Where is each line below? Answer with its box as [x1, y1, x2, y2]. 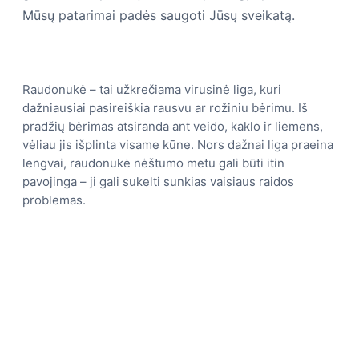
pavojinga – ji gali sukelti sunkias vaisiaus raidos [22, 174, 294, 190]
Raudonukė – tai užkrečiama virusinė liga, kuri [22, 82, 281, 98]
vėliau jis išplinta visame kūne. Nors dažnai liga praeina [22, 137, 333, 153]
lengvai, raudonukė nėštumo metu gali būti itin [22, 155, 284, 171]
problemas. [22, 192, 86, 208]
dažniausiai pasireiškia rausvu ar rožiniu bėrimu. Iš [22, 100, 308, 116]
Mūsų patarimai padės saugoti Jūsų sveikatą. [22, 7, 295, 24]
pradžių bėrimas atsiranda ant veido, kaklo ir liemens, [22, 119, 323, 135]
